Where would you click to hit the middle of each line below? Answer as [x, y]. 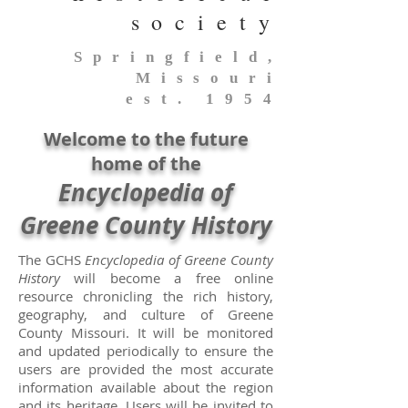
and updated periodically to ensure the [146, 351]
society [206, 22]
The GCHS [52, 260]
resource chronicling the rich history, [146, 296]
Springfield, [178, 57]
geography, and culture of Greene [146, 315]
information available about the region [146, 388]
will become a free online [167, 278]
